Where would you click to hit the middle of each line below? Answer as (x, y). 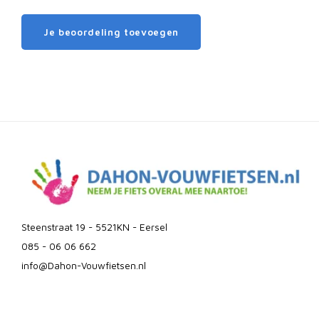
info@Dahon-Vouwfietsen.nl (84, 266)
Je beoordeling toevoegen (111, 32)
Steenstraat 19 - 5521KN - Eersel (94, 227)
